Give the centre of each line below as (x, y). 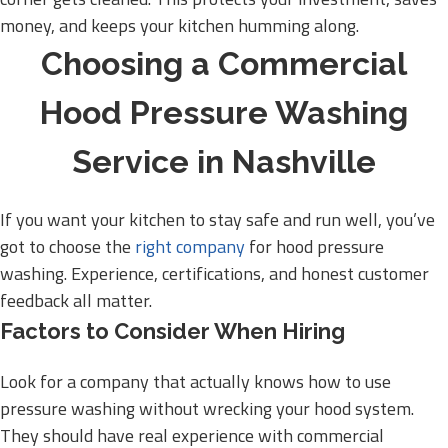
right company (190, 246)
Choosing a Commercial (224, 63)
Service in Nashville (224, 161)
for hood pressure (314, 246)
